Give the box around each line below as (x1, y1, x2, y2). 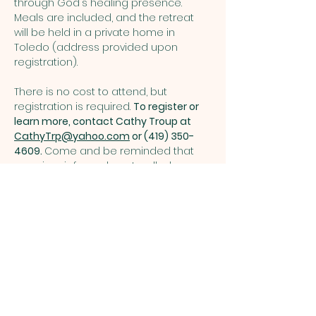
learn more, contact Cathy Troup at (14, 114, 193, 128)
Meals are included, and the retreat (14, 10, 197, 25)
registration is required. (14, 99, 133, 114)
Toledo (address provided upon (14, 39, 181, 54)
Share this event (14, 197, 117, 217)
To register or (133, 99, 201, 114)
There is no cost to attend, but (14, 84, 170, 99)
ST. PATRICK (14, 288, 73, 304)
